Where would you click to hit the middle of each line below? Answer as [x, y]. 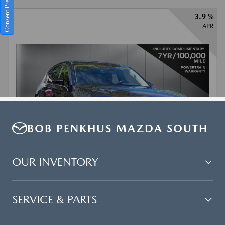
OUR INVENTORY [55, 162]
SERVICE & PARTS [54, 200]
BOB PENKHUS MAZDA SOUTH [118, 128]
